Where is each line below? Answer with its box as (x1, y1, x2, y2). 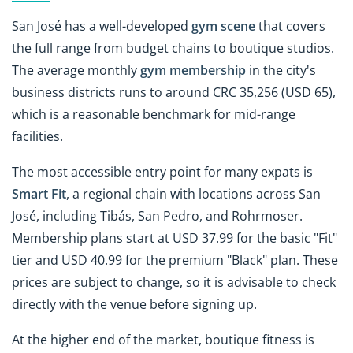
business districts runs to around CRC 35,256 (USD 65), (12, 84, 336, 102)
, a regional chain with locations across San (66, 184, 321, 203)
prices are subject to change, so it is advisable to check (12, 273, 336, 291)
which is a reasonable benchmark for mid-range (12, 106, 295, 124)
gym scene (191, 17, 255, 35)
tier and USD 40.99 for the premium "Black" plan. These (12, 251, 338, 269)
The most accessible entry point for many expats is (12, 162, 313, 180)
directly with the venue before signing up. (12, 295, 257, 313)
